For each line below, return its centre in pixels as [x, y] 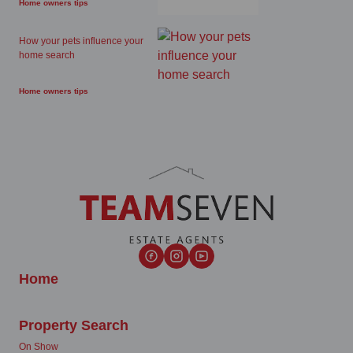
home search [47, 55]
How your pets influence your [81, 41]
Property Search [74, 325]
